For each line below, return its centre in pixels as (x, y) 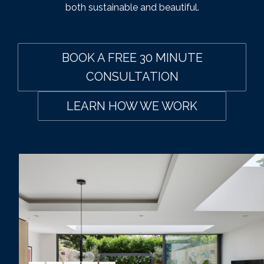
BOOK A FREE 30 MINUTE (132, 58)
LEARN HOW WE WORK (132, 106)
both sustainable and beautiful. (132, 7)
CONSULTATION (132, 77)
